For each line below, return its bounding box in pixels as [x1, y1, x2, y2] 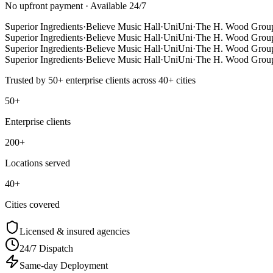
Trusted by [5, 75, 48, 86]
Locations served [5, 158, 70, 169]
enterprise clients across [63, 75, 156, 86]
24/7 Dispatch [19, 243, 73, 254]
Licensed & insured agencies [19, 226, 130, 237]
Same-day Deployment [19, 260, 108, 271]
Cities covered [5, 199, 60, 210]
